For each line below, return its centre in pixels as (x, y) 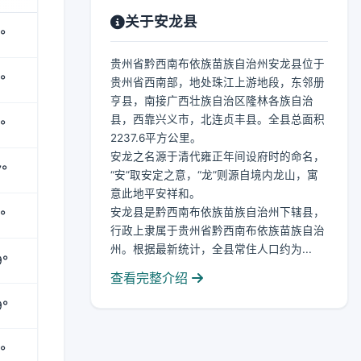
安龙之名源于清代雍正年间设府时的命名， (218, 156)
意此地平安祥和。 (156, 193)
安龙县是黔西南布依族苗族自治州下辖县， (218, 212)
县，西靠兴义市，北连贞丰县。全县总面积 (218, 119)
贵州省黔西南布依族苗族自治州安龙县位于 (218, 64)
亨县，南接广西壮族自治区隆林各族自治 (212, 101)
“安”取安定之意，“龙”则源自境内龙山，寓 (214, 175)
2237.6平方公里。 (156, 138)
